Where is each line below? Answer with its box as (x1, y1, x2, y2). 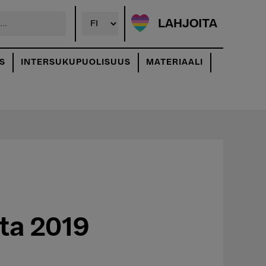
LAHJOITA (158, 18, 217, 30)
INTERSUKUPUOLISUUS (21, 58, 131, 66)
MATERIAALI (146, 58, 203, 66)
